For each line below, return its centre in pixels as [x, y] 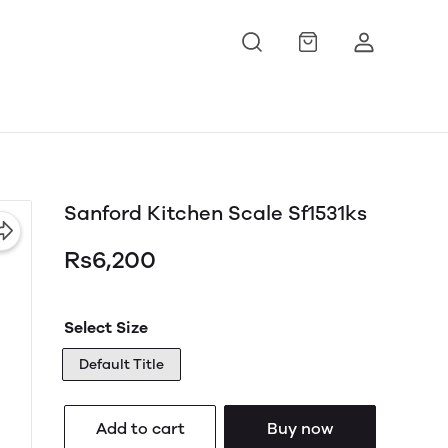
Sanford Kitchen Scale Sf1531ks [215, 213]
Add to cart [140, 428]
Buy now [300, 428]
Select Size [106, 327]
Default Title [121, 364]
